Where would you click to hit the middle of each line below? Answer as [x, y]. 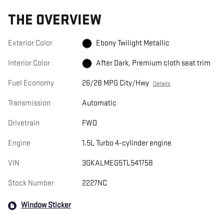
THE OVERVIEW [55, 20]
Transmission [29, 103]
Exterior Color [30, 43]
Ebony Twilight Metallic [132, 43]
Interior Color [29, 63]
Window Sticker [46, 205]
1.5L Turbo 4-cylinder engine [126, 143]
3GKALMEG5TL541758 [117, 163]
